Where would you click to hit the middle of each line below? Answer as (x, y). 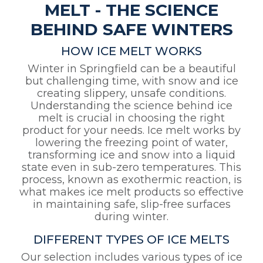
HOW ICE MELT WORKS (131, 51)
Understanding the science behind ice (131, 106)
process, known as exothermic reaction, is (131, 180)
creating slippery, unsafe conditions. (131, 94)
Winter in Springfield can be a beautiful (131, 69)
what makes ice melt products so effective (131, 192)
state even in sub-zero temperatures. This (131, 168)
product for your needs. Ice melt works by (131, 131)
